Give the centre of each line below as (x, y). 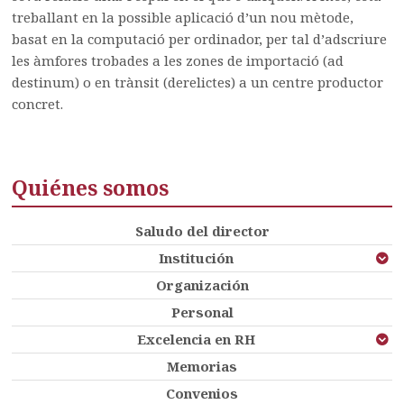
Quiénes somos (91, 187)
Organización (202, 285)
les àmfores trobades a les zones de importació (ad (178, 60)
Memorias (202, 366)
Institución (196, 257)
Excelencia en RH (196, 339)
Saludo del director (202, 230)
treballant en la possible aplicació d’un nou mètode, (183, 17)
